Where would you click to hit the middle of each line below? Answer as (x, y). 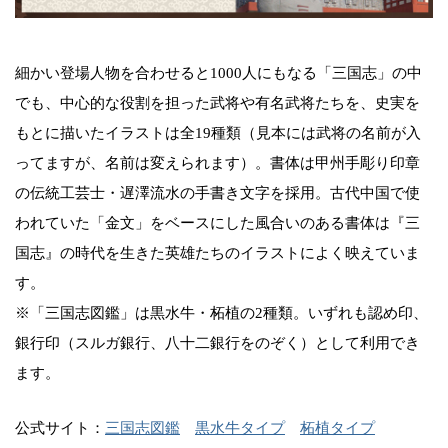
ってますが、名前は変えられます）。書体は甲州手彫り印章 (217, 162)
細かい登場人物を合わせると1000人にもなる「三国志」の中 (218, 72)
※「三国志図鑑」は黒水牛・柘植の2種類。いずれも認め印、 (221, 312)
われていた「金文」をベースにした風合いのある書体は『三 (217, 222)
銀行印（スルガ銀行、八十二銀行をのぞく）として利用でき (217, 342)
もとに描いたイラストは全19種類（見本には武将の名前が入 (218, 132)
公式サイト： (60, 427)
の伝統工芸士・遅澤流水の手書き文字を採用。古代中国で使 (217, 192)
